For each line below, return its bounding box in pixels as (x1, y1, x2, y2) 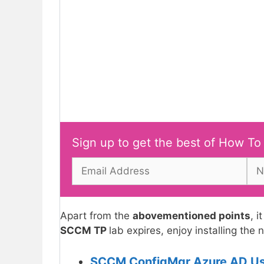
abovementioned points (133, 209, 250, 222)
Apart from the (60, 209, 133, 222)
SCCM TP (60, 224, 109, 236)
